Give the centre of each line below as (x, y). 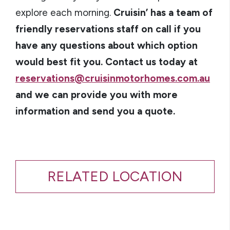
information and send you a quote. (95, 111)
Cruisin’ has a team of (163, 13)
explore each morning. (64, 13)
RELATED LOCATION (115, 176)
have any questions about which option (107, 45)
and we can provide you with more (97, 95)
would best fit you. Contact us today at (107, 62)
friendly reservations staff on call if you (108, 29)
